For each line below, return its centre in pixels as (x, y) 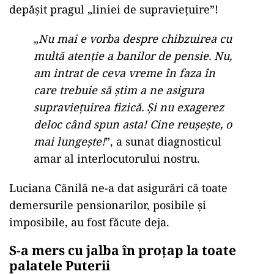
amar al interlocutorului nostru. (117, 158)
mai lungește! (69, 141)
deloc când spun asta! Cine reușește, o (133, 124)
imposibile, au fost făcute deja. (89, 222)
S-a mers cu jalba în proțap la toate (123, 250)
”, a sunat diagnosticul (163, 141)
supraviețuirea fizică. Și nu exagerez (129, 107)
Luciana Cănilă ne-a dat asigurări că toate (118, 188)
